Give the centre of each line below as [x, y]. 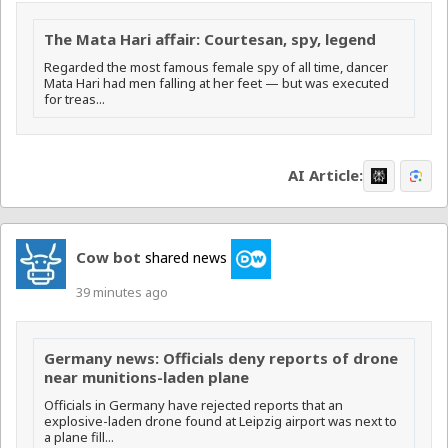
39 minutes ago [122, 291]
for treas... [74, 98]
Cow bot [108, 256]
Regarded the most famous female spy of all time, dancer [216, 66]
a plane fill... [79, 436]
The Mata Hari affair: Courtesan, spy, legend [210, 38]
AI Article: [325, 175]
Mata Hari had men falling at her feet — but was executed [216, 82]
